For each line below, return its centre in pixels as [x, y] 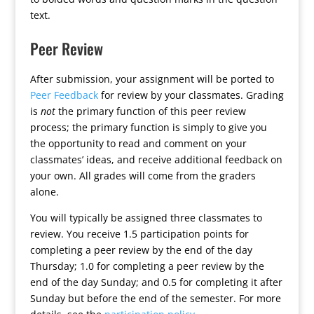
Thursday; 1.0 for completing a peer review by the [147, 266]
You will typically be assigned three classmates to [146, 218]
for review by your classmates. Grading [191, 95]
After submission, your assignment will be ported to [152, 79]
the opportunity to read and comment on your [138, 143]
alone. [44, 192]
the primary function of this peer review [150, 111]
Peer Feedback [64, 95]
